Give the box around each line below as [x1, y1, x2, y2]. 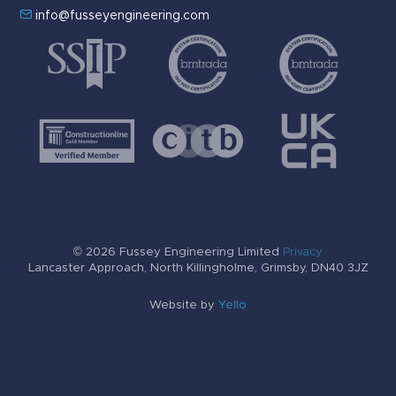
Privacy [283, 247, 323, 259]
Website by [149, 300, 215, 312]
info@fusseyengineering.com [35, 10, 209, 23]
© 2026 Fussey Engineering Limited [73, 247, 283, 259]
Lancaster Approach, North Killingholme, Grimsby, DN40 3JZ [27, 263, 369, 275]
